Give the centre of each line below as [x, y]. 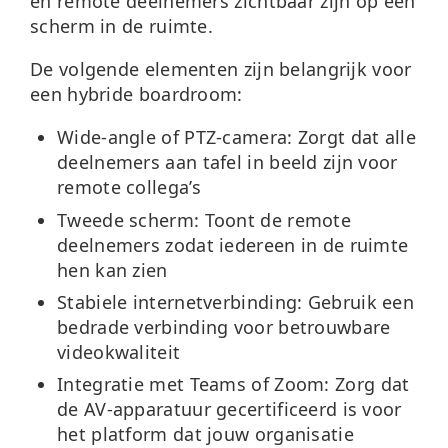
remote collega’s [129, 187]
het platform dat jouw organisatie [205, 434]
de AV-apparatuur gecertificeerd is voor [229, 409]
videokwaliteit [119, 351]
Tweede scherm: [128, 219]
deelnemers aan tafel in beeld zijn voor [227, 162]
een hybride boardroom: [136, 94]
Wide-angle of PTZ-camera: [175, 137]
